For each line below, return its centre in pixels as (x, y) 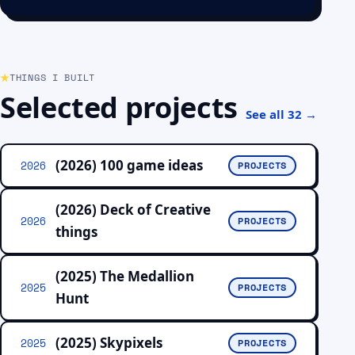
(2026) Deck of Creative (133, 210)
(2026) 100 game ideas (129, 165)
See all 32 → (281, 114)
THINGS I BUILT (53, 77)
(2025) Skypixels (109, 343)
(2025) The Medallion (125, 276)
